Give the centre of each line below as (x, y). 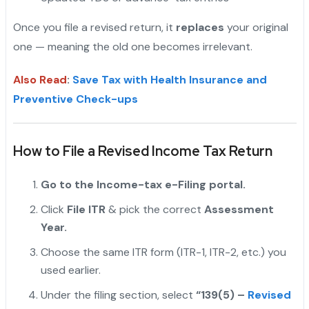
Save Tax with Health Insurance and (169, 80)
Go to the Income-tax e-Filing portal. (143, 185)
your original (256, 28)
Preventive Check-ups (75, 99)
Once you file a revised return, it (94, 28)
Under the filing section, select (118, 295)
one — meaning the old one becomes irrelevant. (132, 47)
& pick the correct (154, 210)
